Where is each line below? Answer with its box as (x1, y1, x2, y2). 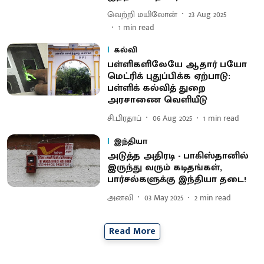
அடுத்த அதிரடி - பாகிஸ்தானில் (107, 148, 249, 164)
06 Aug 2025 (152, 111, 192, 125)
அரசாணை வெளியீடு (107, 92, 207, 108)
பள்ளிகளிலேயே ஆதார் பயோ (107, 57, 247, 72)
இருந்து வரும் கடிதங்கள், (107, 160, 222, 176)
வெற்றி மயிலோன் (107, 7, 177, 21)
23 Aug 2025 (188, 7, 226, 21)
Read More (108, 223, 156, 239)
